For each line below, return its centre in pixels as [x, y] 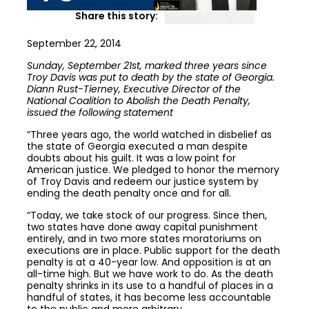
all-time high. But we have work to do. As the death [150, 274]
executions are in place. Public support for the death [153, 251]
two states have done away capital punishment [142, 227]
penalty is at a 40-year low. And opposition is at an [149, 262]
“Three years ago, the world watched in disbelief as [149, 135]
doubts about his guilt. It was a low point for [131, 158]
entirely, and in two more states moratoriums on [144, 239]
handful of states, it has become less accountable [149, 298]
